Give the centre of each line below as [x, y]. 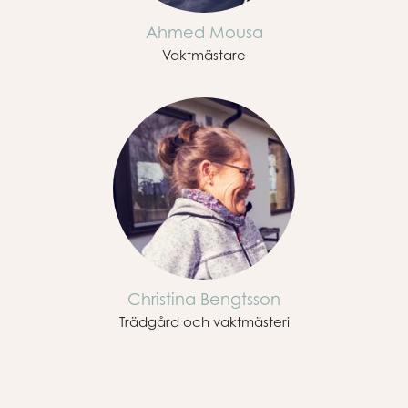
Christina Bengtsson [204, 299]
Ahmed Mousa [204, 32]
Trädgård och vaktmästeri [204, 321]
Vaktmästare [204, 54]
